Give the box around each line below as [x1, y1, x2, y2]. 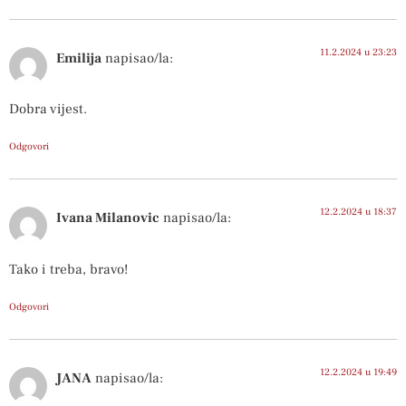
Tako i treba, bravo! [9, 259, 128, 278]
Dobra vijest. [9, 100, 87, 119]
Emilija [56, 49, 101, 68]
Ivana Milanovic [56, 208, 159, 227]
